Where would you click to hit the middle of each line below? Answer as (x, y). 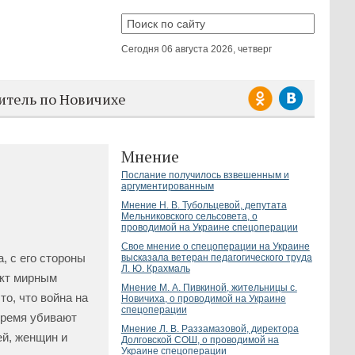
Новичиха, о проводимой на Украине (203, 299)
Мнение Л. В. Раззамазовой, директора (210, 329)
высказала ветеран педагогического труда (216, 258)
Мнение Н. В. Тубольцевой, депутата (204, 205)
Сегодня (141, 49)
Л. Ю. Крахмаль (155, 269)
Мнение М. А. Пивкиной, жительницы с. (209, 288)
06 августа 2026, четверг (216, 49)
